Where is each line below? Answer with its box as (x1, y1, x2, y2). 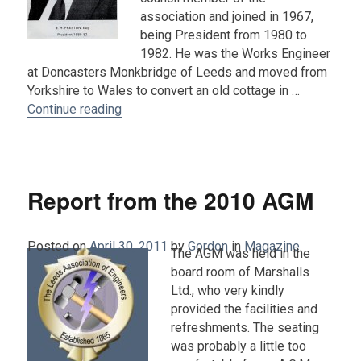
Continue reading (27, 101, 122, 117)
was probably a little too (171, 338, 307, 354)
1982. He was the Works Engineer (140, 45, 331, 61)
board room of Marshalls (171, 263, 310, 280)
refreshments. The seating (171, 319, 320, 335)
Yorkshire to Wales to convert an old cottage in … (27, 82, 301, 98)
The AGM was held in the (171, 245, 311, 261)
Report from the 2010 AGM (27, 183, 314, 217)
